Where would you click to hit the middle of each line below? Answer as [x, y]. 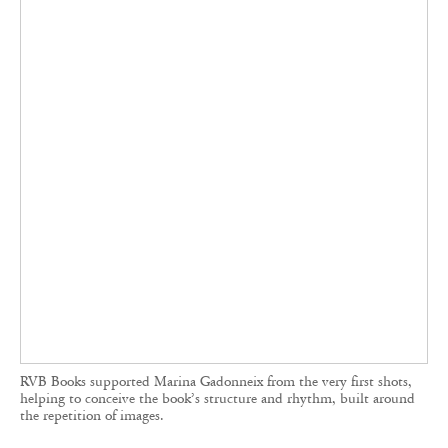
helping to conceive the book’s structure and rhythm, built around [217, 262]
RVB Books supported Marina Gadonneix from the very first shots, [216, 245]
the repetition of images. [92, 279]
